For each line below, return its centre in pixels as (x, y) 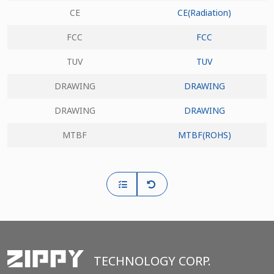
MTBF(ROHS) (204, 135)
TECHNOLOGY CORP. (152, 261)
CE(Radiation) (204, 12)
